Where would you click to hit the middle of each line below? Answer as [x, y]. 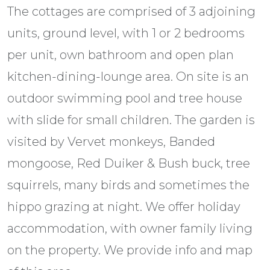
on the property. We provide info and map [130, 250]
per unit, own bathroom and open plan [121, 55]
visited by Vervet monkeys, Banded [111, 142]
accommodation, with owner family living [130, 229]
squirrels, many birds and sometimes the [128, 185]
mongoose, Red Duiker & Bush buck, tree [129, 164]
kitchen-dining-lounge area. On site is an [128, 77]
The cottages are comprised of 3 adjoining [131, 12]
